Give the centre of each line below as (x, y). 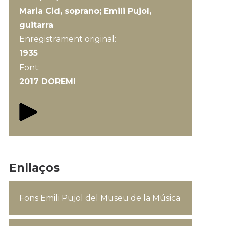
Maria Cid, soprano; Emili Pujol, (85, 11)
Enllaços (34, 168)
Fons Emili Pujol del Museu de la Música (99, 198)
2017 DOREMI (47, 81)
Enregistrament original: (68, 39)
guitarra (36, 25)
